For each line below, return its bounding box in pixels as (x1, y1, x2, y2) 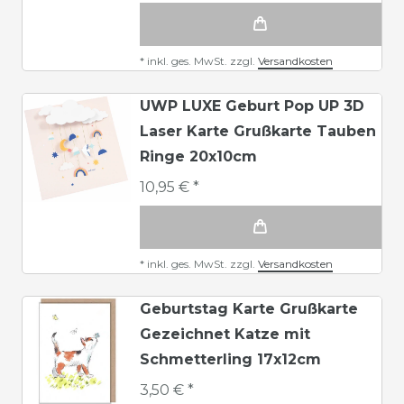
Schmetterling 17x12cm (140, 350, 321, 368)
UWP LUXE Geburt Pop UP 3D (140, 96, 364, 115)
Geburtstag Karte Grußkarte (140, 299, 358, 317)
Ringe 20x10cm (140, 147, 257, 165)
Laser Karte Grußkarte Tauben (140, 122, 376, 140)
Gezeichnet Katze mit (140, 325, 310, 343)
